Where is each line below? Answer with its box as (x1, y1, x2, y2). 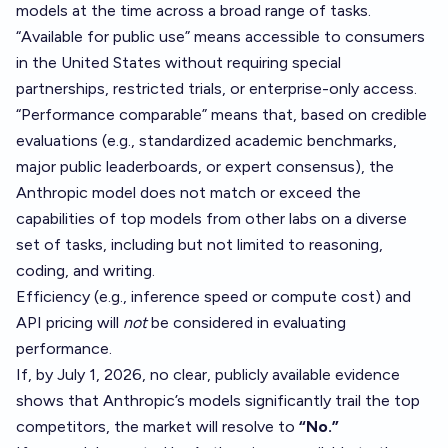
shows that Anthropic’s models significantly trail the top (16, 391, 420, 410)
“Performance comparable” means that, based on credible (16, 105, 427, 124)
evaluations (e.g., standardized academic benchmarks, (16, 131, 397, 150)
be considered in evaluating (147, 313, 346, 332)
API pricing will (16, 313, 123, 332)
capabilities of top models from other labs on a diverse (16, 209, 407, 228)
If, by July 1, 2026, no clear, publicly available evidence (16, 365, 400, 384)
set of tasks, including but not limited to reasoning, (16, 235, 383, 254)
